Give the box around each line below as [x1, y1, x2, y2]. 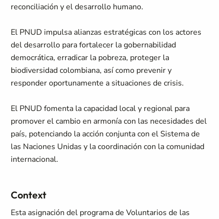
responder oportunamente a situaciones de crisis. [11, 78, 184, 88]
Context [11, 189, 47, 201]
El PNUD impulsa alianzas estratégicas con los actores [11, 27, 202, 38]
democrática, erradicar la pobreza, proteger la [11, 52, 170, 63]
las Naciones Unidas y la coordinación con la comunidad [11, 141, 205, 152]
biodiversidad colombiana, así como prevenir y [11, 65, 172, 76]
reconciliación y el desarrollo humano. [11, 1, 144, 12]
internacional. [11, 154, 59, 165]
